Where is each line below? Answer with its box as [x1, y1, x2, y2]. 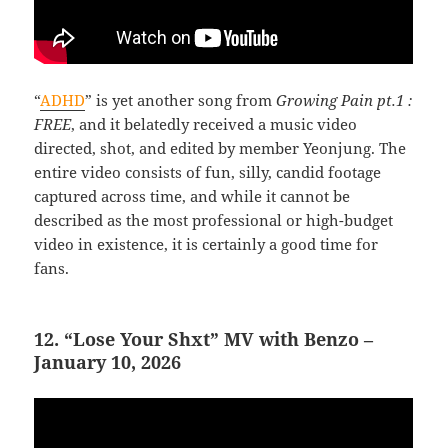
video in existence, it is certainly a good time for [34, 234, 379, 255]
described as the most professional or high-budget [34, 210, 394, 231]
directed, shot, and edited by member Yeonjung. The [34, 138, 407, 159]
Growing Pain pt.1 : [276, 90, 413, 111]
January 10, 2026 [34, 350, 182, 375]
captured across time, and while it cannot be [34, 186, 351, 207]
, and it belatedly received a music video [71, 114, 358, 135]
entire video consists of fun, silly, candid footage [34, 162, 382, 183]
